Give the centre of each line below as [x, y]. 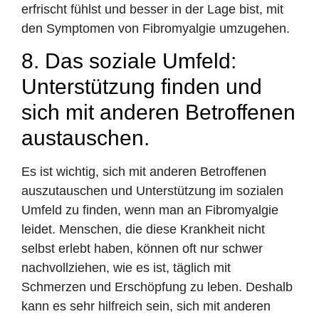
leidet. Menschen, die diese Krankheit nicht [143, 230]
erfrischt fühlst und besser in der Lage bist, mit [152, 9]
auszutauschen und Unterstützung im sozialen [152, 191]
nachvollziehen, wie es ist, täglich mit [126, 268]
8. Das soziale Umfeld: [129, 61]
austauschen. [85, 138]
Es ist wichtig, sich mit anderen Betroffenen [144, 172]
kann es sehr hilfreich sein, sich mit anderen [146, 307]
